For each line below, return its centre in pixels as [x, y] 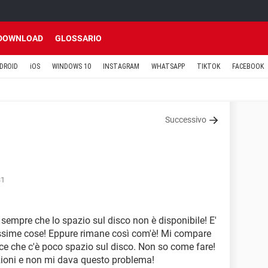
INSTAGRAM [121, 66]
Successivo [186, 120]
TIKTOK [208, 66]
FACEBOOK [248, 66]
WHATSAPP [168, 66]
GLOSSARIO [78, 38]
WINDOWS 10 [71, 66]
